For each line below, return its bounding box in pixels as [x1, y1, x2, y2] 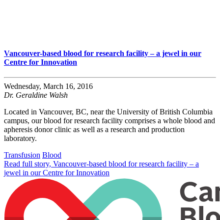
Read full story [4, 160, 49, 168]
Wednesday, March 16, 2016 [4, 82, 93, 91]
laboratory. [4, 134, 37, 143]
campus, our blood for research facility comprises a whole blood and [4, 116, 215, 125]
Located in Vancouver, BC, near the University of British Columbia [4, 108, 213, 116]
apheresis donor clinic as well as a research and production [4, 125, 185, 134]
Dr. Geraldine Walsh [4, 91, 68, 100]
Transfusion [4, 151, 40, 160]
